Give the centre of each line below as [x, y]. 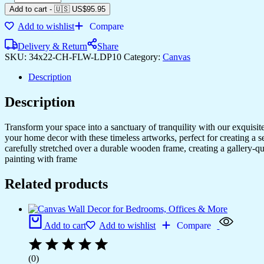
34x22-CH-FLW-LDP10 [76, 57]
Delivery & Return [52, 46]
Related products [56, 184]
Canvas [176, 57]
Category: [143, 57]
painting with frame [41, 159]
